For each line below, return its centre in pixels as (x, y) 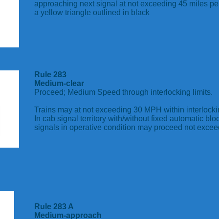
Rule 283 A (54, 207)
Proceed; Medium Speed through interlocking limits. (124, 92)
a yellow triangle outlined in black (92, 12)
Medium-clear (59, 83)
